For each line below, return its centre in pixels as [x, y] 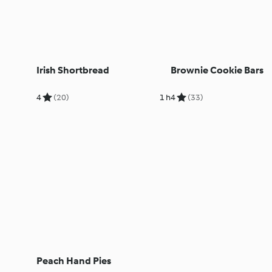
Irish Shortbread [73, 70]
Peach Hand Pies [74, 260]
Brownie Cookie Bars [217, 70]
